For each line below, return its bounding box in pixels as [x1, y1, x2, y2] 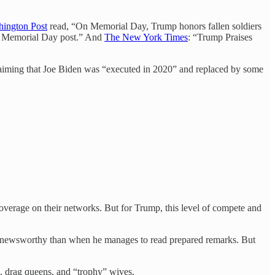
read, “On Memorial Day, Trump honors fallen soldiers [47, 21, 261, 32]
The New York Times [104, 32, 188, 43]
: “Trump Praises [188, 32, 252, 43]
